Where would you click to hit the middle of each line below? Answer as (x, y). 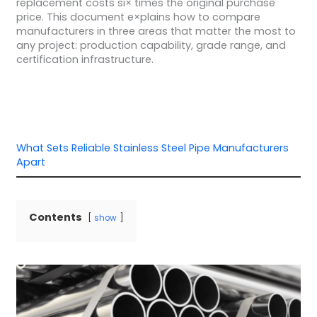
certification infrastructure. (85, 59)
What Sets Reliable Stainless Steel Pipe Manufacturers (152, 148)
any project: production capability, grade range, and (151, 45)
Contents (55, 218)
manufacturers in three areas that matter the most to (156, 31)
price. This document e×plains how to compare (138, 17)
